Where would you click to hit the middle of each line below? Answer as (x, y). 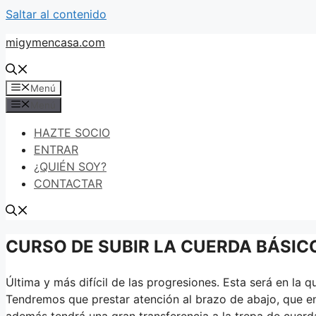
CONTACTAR (68, 183)
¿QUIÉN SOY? (70, 166)
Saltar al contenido (56, 14)
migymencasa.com (55, 42)
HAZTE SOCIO (72, 133)
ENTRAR (56, 150)
